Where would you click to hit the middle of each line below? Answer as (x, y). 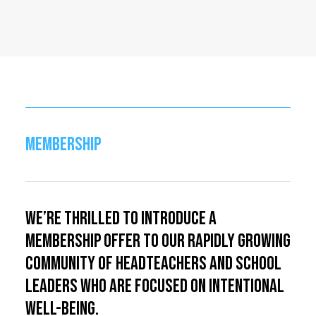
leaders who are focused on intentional (155, 286)
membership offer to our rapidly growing (158, 241)
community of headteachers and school (153, 264)
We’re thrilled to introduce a (121, 219)
